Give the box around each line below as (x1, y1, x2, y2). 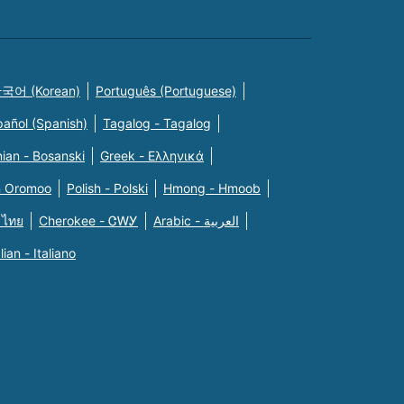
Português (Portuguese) (96, 83, 236, 99)
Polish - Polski (67, 180, 148, 197)
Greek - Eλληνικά (100, 148, 204, 164)
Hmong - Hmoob (163, 180, 261, 197)
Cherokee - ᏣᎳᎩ (39, 213, 138, 229)
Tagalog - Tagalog (103, 115, 211, 132)
